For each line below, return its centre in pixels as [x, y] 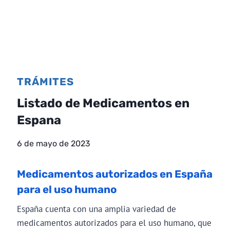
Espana [39, 120]
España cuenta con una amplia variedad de [96, 209]
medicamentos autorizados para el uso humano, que [114, 223]
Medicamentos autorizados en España [114, 174]
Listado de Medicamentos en [103, 103]
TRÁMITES [45, 81]
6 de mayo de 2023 [53, 143]
